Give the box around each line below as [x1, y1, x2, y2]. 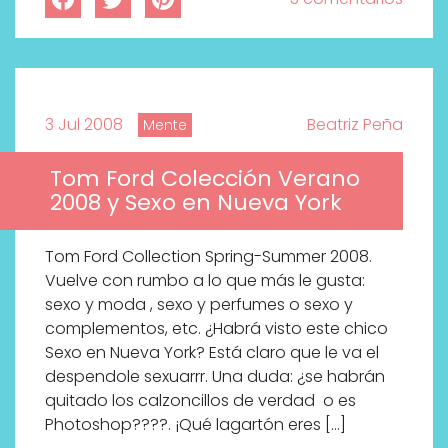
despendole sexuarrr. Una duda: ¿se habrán [45, 365, 385, 389]
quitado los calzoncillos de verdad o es [45, 389, 356, 413]
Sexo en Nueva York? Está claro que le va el [45, 341, 379, 365]
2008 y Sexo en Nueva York [50, 187, 342, 219]
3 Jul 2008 [45, 113, 123, 137]
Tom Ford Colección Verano [50, 163, 360, 195]
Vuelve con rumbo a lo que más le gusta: [45, 269, 365, 293]
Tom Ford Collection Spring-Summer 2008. [45, 245, 372, 269]
